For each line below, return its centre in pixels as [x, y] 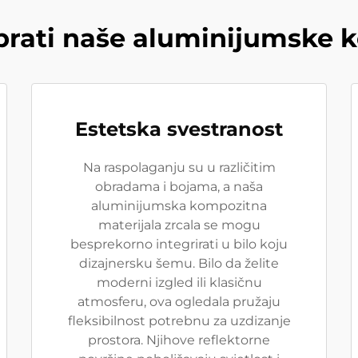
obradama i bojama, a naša [179, 187]
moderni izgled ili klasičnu [179, 282]
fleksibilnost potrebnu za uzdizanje [179, 321]
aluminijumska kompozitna [179, 206]
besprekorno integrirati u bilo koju [179, 244]
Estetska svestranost [179, 129]
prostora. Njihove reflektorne [179, 340]
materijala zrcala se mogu [179, 225]
